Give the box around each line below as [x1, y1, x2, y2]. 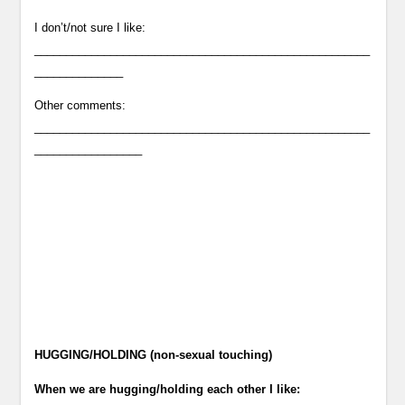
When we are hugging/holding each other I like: [34, 382, 301, 396]
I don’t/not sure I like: [34, 21, 146, 34]
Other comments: [34, 99, 127, 112]
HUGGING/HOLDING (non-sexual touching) [34, 348, 273, 362]
